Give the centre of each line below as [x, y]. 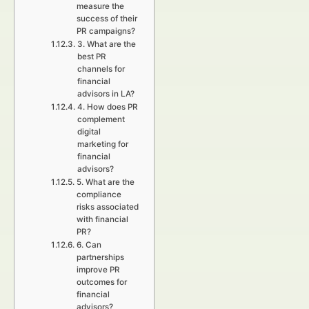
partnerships [100, 257]
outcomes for [101, 282]
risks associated [107, 207]
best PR [91, 57]
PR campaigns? [106, 31]
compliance [99, 195]
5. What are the [105, 182]
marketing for [102, 144]
